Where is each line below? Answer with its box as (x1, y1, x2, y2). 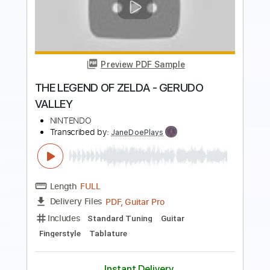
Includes (52, 175, 90, 189)
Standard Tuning (97, 177, 170, 189)
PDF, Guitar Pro (117, 157, 183, 171)
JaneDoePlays (123, 82, 182, 93)
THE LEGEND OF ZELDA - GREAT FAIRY (38, 30, 249, 46)
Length (55, 140, 86, 154)
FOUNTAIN (38, 48, 96, 64)
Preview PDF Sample (111, 5, 206, 17)
